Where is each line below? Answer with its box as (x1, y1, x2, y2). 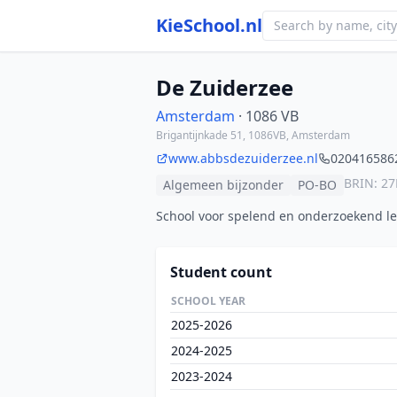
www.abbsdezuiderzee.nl (168, 150, 318, 167)
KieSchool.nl (156, 13, 262, 37)
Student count (170, 262, 272, 282)
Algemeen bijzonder (163, 176, 284, 193)
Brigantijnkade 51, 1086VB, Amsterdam (156, 128, 350, 143)
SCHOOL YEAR (171, 293, 245, 308)
